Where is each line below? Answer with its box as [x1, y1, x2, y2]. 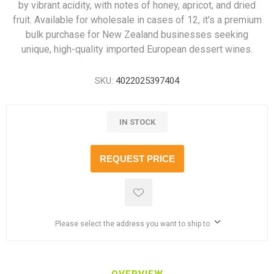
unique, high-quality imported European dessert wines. [21, 43, 253, 55]
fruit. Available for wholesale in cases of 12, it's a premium [12, 14, 262, 26]
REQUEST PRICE [99, 154, 175, 164]
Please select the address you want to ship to [54, 220, 210, 228]
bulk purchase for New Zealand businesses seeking [26, 29, 248, 40]
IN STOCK [119, 117, 155, 127]
